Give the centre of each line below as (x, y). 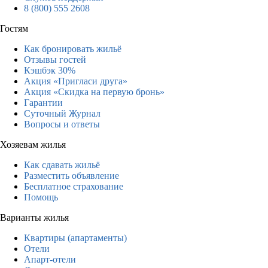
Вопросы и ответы (62, 124)
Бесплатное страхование (74, 186)
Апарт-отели (50, 259)
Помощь (41, 197)
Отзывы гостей (55, 59)
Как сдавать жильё (62, 165)
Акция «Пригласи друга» (76, 81)
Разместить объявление (71, 175)
